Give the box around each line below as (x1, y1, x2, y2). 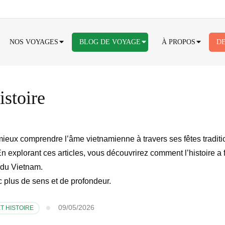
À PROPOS (162, 38, 195, 46)
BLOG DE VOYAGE (79, 38, 141, 46)
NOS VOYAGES (10, 38, 58, 46)
